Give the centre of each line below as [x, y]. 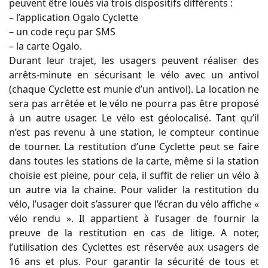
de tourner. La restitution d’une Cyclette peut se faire [134, 146]
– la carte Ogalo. [45, 46]
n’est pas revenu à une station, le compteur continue [134, 132]
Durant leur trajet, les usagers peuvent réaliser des [134, 60]
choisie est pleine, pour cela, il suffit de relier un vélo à [134, 175]
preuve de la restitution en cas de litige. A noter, [134, 232]
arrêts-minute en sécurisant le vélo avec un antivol [134, 74]
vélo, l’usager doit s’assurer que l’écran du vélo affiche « [134, 204]
